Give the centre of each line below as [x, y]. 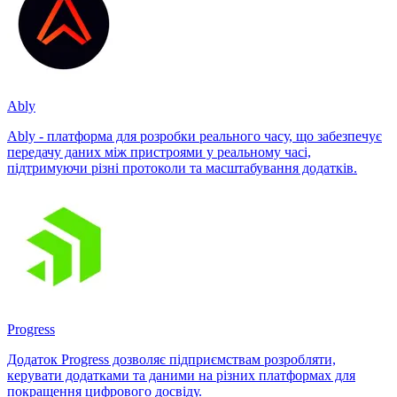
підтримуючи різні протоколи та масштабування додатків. [182, 167]
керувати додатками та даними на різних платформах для [181, 375]
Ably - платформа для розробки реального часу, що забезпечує [195, 136]
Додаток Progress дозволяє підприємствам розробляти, [171, 359]
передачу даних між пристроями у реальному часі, [159, 152]
